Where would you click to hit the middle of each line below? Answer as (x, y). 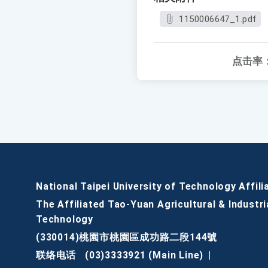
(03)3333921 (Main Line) (144, 255)
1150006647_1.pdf (218, 19)
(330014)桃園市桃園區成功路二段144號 (127, 237)
